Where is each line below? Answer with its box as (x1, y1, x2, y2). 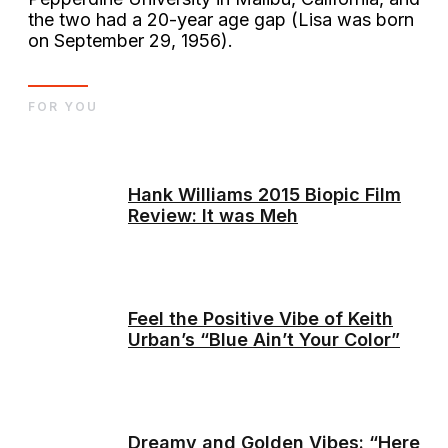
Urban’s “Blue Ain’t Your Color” (128, 329, 400, 351)
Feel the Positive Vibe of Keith (128, 308, 393, 330)
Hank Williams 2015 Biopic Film (128, 184, 401, 206)
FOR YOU (28, 99, 98, 115)
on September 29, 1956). (28, 30, 238, 52)
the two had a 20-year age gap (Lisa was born (28, 9, 414, 31)
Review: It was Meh (128, 205, 298, 227)
